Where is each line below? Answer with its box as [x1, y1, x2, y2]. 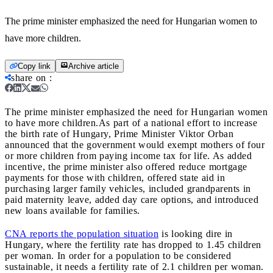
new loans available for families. [5, 205, 140, 216]
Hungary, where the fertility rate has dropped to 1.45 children [5, 239, 261, 250]
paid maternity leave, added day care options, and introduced [5, 194, 258, 205]
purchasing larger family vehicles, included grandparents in [5, 183, 251, 194]
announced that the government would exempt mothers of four [5, 139, 264, 150]
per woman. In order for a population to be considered [5, 250, 231, 261]
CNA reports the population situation [5, 228, 158, 239]
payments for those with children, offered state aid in [5, 172, 225, 183]
